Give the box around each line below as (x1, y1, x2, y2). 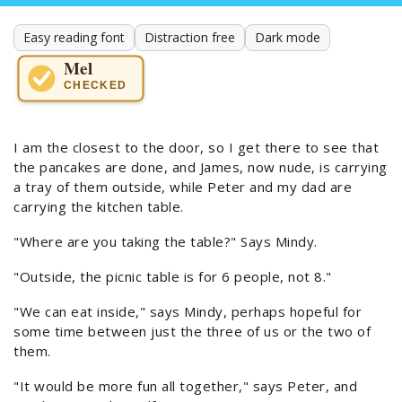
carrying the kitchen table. (13, 197, 184, 216)
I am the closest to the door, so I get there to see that (13, 138, 379, 157)
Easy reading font (23, 28, 125, 46)
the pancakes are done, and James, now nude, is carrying (13, 158, 388, 177)
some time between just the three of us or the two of (13, 322, 371, 341)
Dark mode (255, 28, 320, 46)
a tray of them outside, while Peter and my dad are (13, 178, 352, 197)
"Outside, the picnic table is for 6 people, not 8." (13, 267, 332, 286)
